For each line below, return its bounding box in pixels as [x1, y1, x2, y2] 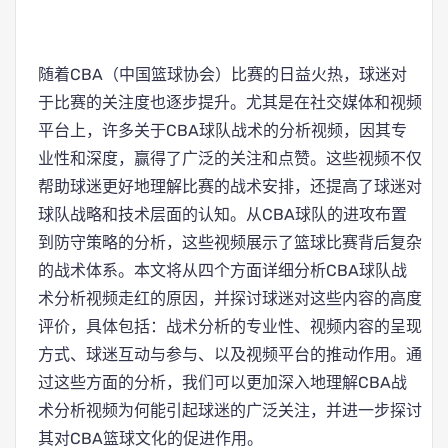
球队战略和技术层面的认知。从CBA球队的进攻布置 [38, 205, 407, 224]
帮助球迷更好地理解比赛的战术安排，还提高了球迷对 [38, 177, 422, 196]
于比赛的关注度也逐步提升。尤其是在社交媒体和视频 [38, 93, 422, 112]
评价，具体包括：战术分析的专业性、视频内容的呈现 [38, 317, 422, 336]
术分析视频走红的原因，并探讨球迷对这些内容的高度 [38, 289, 422, 308]
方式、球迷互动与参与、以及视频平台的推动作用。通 [38, 345, 422, 364]
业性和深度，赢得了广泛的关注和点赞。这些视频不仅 [38, 149, 422, 168]
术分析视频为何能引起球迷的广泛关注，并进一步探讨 [38, 401, 422, 420]
